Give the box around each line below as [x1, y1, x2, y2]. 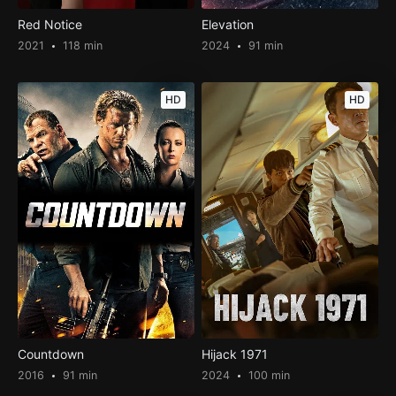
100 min [245, 369, 291, 383]
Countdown [17, 346, 84, 362]
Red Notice [17, 17, 82, 33]
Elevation [202, 17, 255, 33]
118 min [58, 39, 103, 53]
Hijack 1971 [202, 346, 269, 362]
